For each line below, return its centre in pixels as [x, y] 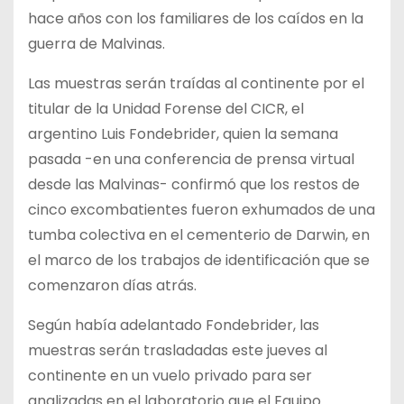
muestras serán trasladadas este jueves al [178, 350]
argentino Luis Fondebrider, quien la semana [183, 133]
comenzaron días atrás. [112, 285]
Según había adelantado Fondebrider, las [174, 325]
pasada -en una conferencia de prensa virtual [191, 159]
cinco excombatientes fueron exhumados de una [202, 209]
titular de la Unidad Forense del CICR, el [166, 108]
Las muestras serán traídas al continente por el [196, 83]
